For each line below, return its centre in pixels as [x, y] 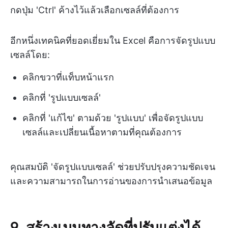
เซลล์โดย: [30, 54]
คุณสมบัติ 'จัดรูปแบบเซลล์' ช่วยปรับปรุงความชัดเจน [113, 166]
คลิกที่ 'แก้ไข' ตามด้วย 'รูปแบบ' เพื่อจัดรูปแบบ [113, 118]
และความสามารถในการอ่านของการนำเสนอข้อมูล [111, 181]
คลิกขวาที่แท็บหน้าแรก [68, 77]
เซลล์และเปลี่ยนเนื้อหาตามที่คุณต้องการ [102, 132]
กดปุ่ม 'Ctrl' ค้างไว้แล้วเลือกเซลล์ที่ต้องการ [95, 10]
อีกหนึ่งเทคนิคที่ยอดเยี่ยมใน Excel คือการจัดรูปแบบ [113, 40]
